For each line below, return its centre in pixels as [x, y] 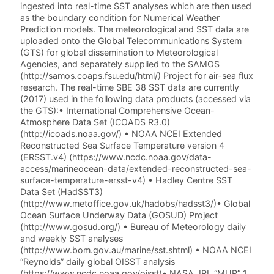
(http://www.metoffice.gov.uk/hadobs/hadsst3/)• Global [135, 204]
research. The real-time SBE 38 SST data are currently [130, 87]
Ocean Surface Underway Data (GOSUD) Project [119, 215]
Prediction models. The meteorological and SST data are [135, 29]
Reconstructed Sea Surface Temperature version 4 [123, 146]
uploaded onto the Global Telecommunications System [131, 41]
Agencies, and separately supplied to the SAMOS [120, 64]
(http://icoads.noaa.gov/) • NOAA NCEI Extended [121, 134]
